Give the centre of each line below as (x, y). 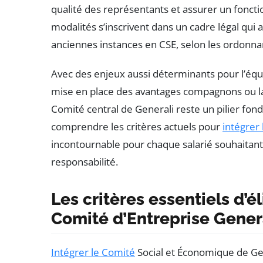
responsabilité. (85, 161)
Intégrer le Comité (93, 252)
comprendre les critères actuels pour (137, 126)
